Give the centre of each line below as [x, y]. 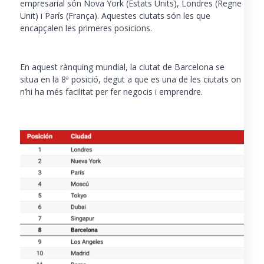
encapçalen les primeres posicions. [86, 28]
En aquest [40, 67]
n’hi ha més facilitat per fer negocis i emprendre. [111, 91]
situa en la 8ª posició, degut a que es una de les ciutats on [130, 79]
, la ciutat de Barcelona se [175, 67]
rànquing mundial [93, 67]
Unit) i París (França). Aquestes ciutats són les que [115, 16]
